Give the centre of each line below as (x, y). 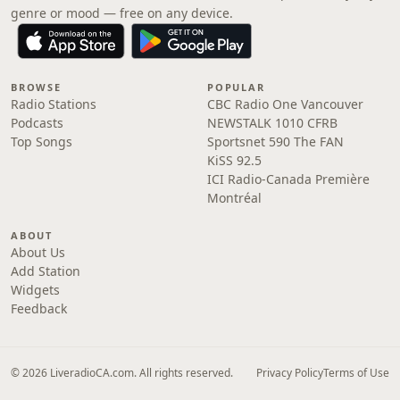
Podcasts (37, 123)
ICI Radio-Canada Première (288, 179)
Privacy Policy (290, 373)
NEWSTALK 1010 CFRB (272, 123)
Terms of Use (356, 373)
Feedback (39, 308)
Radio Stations (54, 104)
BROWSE (36, 87)
